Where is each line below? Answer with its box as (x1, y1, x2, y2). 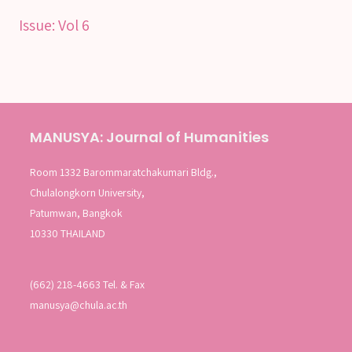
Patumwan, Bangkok (30, 205, 123, 220)
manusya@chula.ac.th (30, 298, 128, 313)
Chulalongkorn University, (30, 185, 145, 200)
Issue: (19, 14, 58, 35)
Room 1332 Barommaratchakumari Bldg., (30, 164, 218, 179)
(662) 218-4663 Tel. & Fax (30, 277, 145, 292)
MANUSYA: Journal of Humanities (30, 126, 269, 147)
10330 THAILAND (30, 225, 106, 240)
